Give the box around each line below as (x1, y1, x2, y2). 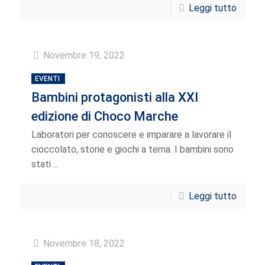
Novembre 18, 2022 (43, 238, 125, 249)
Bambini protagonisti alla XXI (31, 90, 198, 105)
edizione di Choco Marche (31, 109, 178, 124)
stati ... (31, 159, 59, 170)
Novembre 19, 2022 (43, 50, 125, 61)
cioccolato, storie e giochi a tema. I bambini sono (31, 144, 234, 155)
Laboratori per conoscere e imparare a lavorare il (31, 129, 231, 140)
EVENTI (35, 75, 60, 83)
